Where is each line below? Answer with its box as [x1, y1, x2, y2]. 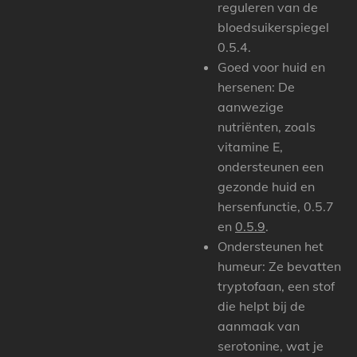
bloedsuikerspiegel [218, 19, 329, 35]
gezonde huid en [218, 178, 315, 194]
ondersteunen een [218, 159, 324, 175]
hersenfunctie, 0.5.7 [218, 198, 334, 214]
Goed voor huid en [218, 59, 325, 75]
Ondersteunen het [218, 238, 324, 254]
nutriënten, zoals [218, 119, 316, 135]
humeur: [218, 258, 265, 274]
